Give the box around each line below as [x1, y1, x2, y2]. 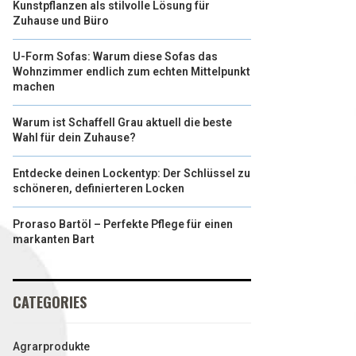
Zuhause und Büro [13, 14, 109, 27]
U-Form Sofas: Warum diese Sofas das [13, 50, 218, 63]
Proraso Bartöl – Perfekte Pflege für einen [13, 218, 233, 230]
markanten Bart [13, 233, 95, 246]
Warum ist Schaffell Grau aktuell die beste [13, 116, 232, 129]
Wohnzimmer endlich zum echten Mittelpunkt [13, 65, 250, 78]
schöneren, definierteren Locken [13, 182, 184, 195]
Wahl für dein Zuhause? [13, 131, 136, 144]
